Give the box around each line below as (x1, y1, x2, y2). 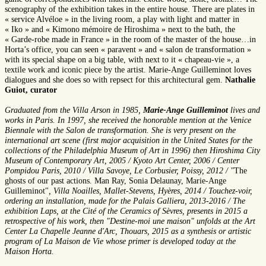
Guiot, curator (5, 85, 57, 95)
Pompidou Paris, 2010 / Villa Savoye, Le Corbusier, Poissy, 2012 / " (5, 166, 234, 176)
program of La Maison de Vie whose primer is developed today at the (5, 237, 236, 246)
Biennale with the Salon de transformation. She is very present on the (5, 126, 236, 135)
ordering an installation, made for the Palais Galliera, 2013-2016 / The (5, 197, 245, 206)
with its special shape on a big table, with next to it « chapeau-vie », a (5, 55, 239, 65)
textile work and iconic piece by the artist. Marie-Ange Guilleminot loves (5, 65, 251, 75)
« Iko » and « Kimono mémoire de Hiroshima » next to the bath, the (5, 25, 235, 34)
